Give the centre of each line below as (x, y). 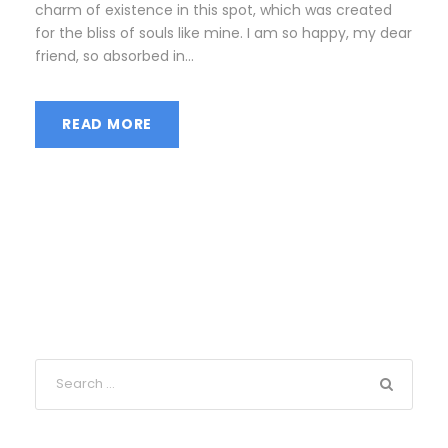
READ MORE (107, 123)
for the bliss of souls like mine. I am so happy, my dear (223, 32)
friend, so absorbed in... (114, 55)
